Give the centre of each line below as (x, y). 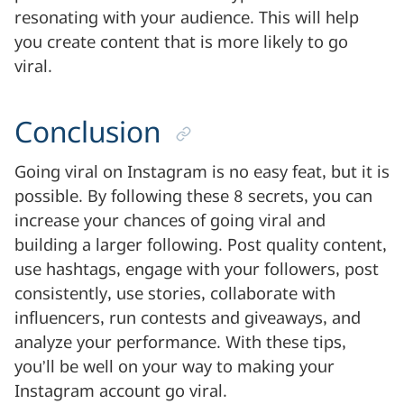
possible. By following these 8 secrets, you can (193, 197)
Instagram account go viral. (121, 392)
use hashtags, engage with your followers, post (197, 270)
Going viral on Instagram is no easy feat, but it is (202, 173)
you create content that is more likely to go (181, 43)
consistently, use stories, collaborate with (175, 294)
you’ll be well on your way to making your (174, 367)
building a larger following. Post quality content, (201, 246)
